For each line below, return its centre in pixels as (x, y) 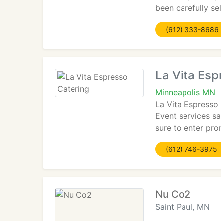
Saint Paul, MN (183, 207)
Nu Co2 (173, 194)
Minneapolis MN (185, 92)
